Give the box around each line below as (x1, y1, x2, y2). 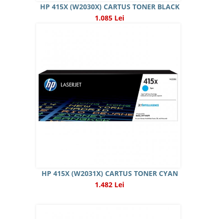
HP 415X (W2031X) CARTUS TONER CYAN (41, 169, 178, 178)
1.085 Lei (95, 13, 124, 22)
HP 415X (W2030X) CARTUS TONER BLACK (40, 2, 179, 11)
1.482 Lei (95, 180, 124, 189)
